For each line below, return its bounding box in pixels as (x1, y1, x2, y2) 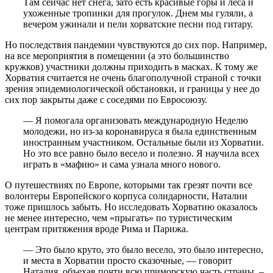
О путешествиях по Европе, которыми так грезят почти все (5, 180, 252, 191)
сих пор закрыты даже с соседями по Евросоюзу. (5, 94, 207, 105)
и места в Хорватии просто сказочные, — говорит (23, 255, 232, 266)
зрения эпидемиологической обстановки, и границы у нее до (5, 83, 260, 94)
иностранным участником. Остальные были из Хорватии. (23, 137, 264, 148)
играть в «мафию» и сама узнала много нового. (23, 159, 221, 170)
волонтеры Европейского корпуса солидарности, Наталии (5, 191, 247, 202)
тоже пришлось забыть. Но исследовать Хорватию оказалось (5, 202, 257, 213)
